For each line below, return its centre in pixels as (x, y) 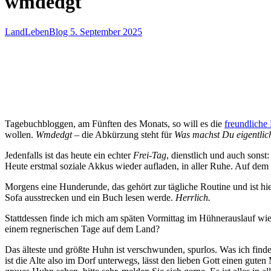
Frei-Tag (150, 155)
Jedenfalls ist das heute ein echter (69, 155)
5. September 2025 (106, 31)
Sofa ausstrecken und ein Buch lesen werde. (90, 197)
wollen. (20, 134)
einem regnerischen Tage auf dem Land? (82, 229)
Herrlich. (193, 197)
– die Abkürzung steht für (123, 134)
